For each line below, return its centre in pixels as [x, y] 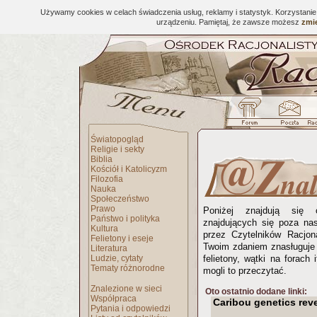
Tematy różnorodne [128, 268]
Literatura [109, 248]
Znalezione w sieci [126, 289]
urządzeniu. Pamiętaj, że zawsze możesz [229, 22]
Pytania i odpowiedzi [131, 309]
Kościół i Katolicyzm [129, 169]
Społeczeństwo [120, 199]
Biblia [102, 159]
